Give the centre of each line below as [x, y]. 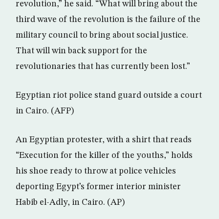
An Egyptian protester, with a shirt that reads [104, 140]
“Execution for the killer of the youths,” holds [104, 155]
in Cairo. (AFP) [45, 111]
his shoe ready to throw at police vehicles [96, 171]
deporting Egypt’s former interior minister [98, 187]
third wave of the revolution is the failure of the [108, 20]
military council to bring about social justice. [102, 35]
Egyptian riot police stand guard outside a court [109, 95]
